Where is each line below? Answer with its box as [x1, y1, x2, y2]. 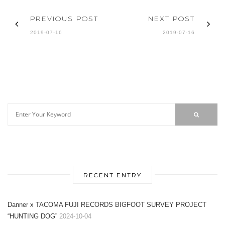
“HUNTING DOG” [8, 212, 57, 220]
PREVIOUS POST [30, 14, 98, 23]
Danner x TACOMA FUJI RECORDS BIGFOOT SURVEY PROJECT [8, 200, 206, 208]
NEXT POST [148, 14, 195, 23]
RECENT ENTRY [83, 171, 142, 178]
